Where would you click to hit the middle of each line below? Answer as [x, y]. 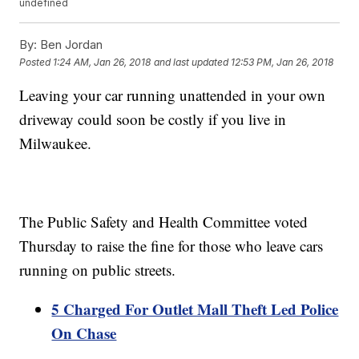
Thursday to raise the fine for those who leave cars [171, 246]
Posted [36, 62]
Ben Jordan [70, 45]
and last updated [192, 62]
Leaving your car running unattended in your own [173, 95]
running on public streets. [98, 270]
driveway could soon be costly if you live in [153, 119]
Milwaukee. [56, 143]
